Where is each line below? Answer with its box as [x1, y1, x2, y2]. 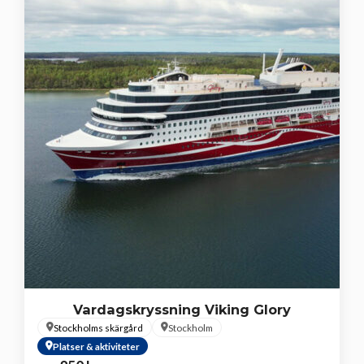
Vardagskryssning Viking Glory [73, 301, 291, 318]
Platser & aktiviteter [53, 340, 140, 352]
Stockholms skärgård [54, 321, 143, 333]
